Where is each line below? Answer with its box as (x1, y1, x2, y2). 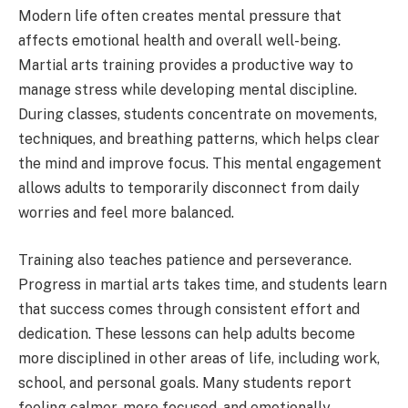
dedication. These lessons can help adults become (18, 324, 355, 342)
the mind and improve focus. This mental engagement (18, 155, 382, 173)
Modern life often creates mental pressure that (18, 7, 342, 25)
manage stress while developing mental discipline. (18, 81, 357, 99)
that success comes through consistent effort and (18, 300, 360, 318)
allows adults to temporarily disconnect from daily (18, 179, 360, 198)
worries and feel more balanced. (18, 204, 234, 222)
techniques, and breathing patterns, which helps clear (18, 130, 380, 148)
